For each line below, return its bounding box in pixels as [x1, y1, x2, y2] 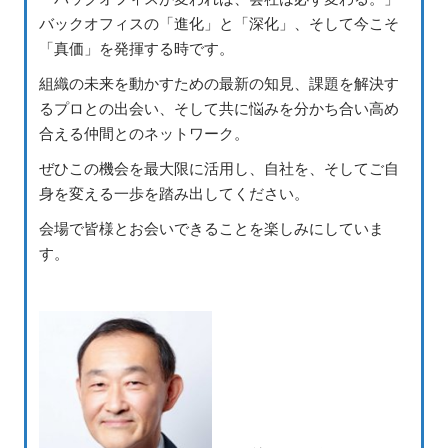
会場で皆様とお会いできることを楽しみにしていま [39, 217, 384, 238]
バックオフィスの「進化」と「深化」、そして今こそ [39, 12, 399, 33]
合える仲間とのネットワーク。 [39, 122, 249, 143]
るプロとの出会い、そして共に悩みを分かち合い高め [39, 97, 399, 118]
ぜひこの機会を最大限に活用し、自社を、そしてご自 [39, 157, 399, 178]
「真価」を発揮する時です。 [39, 37, 234, 58]
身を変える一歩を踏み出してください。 [39, 182, 309, 203]
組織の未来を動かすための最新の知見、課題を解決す [39, 72, 399, 93]
